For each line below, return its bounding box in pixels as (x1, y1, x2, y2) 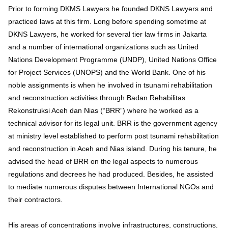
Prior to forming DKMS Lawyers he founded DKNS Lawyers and (8, 5, 213, 13)
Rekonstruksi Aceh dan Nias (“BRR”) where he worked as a (8, 106, 198, 115)
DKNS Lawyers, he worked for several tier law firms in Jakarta (8, 30, 207, 39)
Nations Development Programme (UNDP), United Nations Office (8, 55, 217, 64)
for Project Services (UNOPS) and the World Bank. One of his (8, 68, 206, 77)
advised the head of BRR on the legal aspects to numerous (8, 157, 198, 166)
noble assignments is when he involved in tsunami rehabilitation (8, 81, 212, 90)
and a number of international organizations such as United (8, 43, 198, 51)
